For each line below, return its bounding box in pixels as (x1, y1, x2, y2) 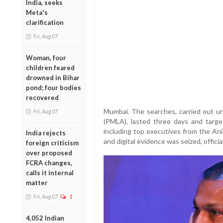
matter (26, 178, 48, 187)
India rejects (26, 128, 66, 137)
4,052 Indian (26, 214, 64, 222)
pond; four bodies (26, 83, 81, 92)
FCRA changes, (26, 158, 72, 167)
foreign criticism (26, 138, 79, 147)
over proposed (26, 148, 72, 157)
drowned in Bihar (26, 73, 80, 82)
